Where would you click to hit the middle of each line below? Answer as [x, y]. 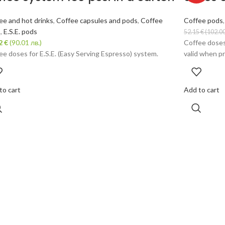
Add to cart [202, 90]
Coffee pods [204, 20]
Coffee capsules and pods [97, 20]
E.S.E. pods [20, 31]
